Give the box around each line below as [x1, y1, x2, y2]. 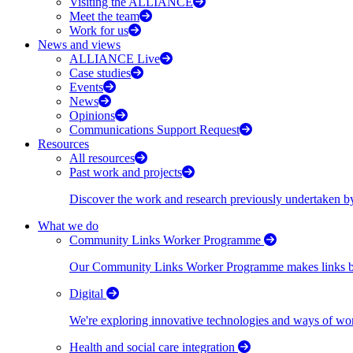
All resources [69, 151, 135, 165]
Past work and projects [69, 165, 182, 179]
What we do [38, 219, 98, 232]
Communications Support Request [69, 123, 240, 136]
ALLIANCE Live [69, 52, 160, 65]
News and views [38, 38, 121, 51]
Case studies [69, 66, 131, 80]
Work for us [69, 24, 128, 37]
